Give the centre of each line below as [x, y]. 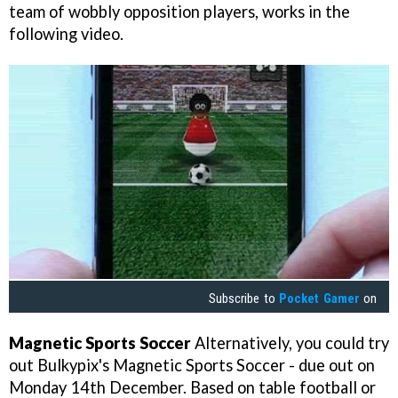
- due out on [330, 365]
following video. [66, 34]
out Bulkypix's [61, 365]
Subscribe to [244, 298]
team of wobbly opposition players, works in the [179, 12]
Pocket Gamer [319, 298]
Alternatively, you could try [290, 342]
